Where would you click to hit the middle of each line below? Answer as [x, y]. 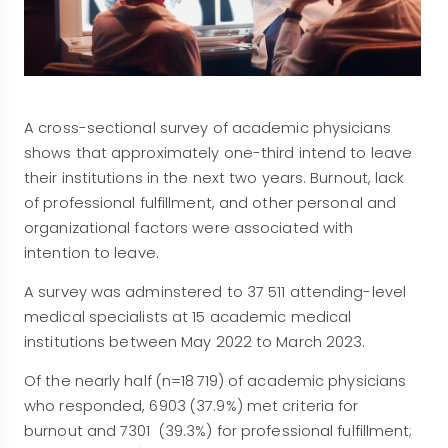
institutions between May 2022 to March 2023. [195, 341]
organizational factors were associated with [189, 227]
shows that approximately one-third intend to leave [218, 152]
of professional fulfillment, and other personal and [210, 202]
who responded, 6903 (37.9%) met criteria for [191, 405]
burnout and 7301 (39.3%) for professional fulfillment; [218, 430]
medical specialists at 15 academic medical [188, 316]
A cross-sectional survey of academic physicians [207, 127]
